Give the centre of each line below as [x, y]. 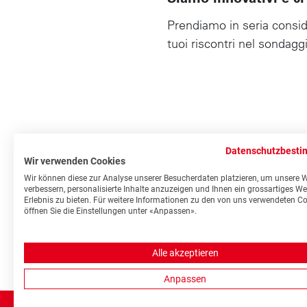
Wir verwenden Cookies [75, 161]
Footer [272, 186]
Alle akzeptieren [185, 253]
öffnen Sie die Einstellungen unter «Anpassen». [110, 211]
